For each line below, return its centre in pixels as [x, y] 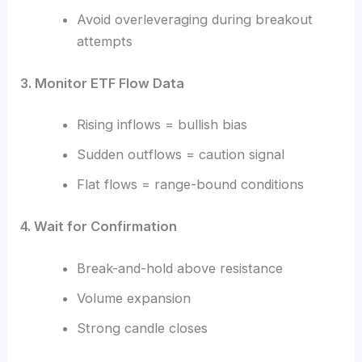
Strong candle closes [142, 328]
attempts [104, 42]
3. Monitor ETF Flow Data [103, 83]
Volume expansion [133, 298]
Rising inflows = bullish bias [162, 125]
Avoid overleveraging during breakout [194, 20]
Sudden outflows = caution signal [180, 155]
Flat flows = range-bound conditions [190, 185]
